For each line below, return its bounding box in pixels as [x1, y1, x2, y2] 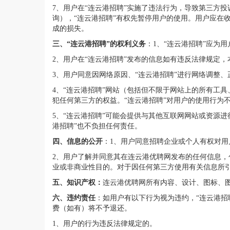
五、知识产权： [52, 178, 103, 186]
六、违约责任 [52, 194, 95, 202]
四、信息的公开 [52, 137, 103, 145]
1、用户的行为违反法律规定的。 [52, 219, 157, 227]
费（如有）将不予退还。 [52, 204, 131, 212]
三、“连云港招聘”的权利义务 [52, 40, 146, 48]
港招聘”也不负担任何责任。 [52, 122, 142, 130]
